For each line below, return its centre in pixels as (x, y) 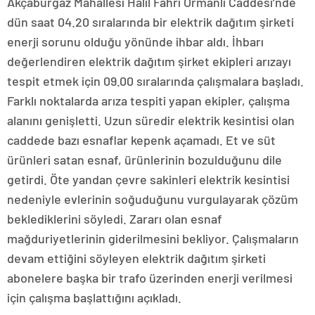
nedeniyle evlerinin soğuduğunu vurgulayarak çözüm (153, 199)
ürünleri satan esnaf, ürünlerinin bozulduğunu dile (144, 160)
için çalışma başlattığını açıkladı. (94, 298)
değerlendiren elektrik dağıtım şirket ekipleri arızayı (149, 62)
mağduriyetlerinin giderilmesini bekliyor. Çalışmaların (153, 239)
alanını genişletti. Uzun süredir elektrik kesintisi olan (151, 121)
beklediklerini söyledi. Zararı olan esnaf (115, 219)
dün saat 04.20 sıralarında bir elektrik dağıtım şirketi (150, 22)
